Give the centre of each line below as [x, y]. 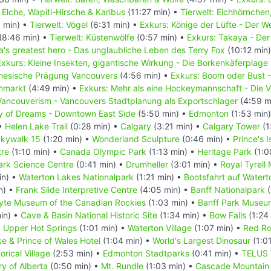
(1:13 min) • [172, 151]
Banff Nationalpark [228, 189]
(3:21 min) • [177, 126]
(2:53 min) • [77, 253]
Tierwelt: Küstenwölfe [92, 37]
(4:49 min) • [53, 88]
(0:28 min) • [94, 126]
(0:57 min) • [161, 37]
